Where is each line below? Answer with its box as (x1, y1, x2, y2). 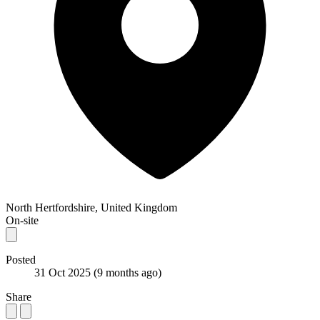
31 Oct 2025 (34, 266, 94, 279)
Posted (6, 253, 36, 266)
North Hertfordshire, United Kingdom (6, 201, 177, 214)
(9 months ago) (94, 266, 161, 279)
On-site (6, 214, 39, 226)
